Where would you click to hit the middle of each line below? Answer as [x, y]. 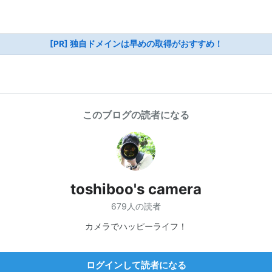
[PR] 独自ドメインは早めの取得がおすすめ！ [136, 44]
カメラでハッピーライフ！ [136, 226]
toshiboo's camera [136, 189]
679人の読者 [136, 206]
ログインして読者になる [136, 265]
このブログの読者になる [136, 115]
